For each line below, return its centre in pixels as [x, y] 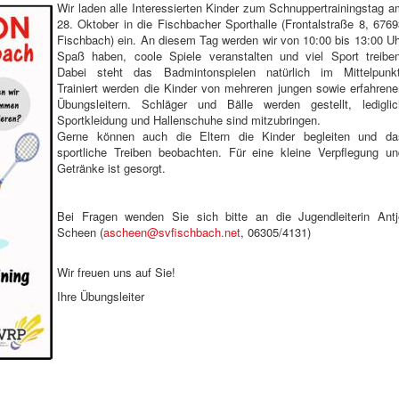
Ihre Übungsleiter [101, 296]
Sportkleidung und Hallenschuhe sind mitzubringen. [189, 119]
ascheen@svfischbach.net [172, 232]
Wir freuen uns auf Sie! [116, 272]
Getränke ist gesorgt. [111, 167]
